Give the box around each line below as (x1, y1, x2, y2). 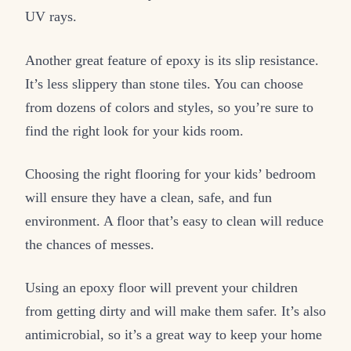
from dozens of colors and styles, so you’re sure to (25, 99, 313, 115)
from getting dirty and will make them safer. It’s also (25, 302, 326, 319)
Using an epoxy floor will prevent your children (25, 279, 298, 295)
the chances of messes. (25, 236, 154, 252)
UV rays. (25, 9, 77, 25)
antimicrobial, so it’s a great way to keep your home (25, 326, 322, 342)
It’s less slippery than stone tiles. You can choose (25, 75, 303, 92)
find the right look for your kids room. (25, 122, 244, 139)
